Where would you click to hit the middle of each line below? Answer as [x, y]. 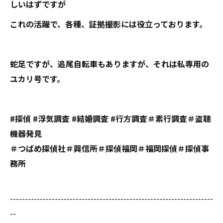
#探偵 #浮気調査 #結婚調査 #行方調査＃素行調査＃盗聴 [111, 118]
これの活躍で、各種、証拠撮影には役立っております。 [109, 24]
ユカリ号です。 [37, 78]
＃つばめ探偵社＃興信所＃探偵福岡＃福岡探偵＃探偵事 [110, 148]
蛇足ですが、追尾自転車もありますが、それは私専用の [110, 63]
